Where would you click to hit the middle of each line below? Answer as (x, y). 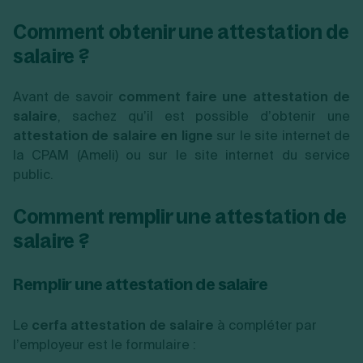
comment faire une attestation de (235, 96)
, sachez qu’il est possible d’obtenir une (204, 116)
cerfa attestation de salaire (123, 325)
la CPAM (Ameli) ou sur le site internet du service (181, 155)
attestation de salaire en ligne (113, 135)
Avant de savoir (66, 96)
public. (33, 174)
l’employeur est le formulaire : (105, 344)
